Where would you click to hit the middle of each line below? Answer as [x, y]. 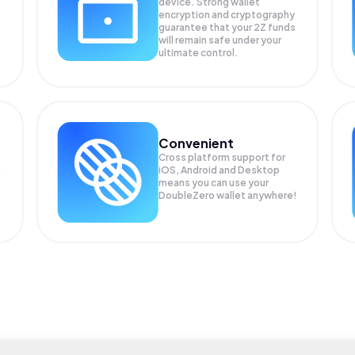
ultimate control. [199, 53]
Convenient [197, 143]
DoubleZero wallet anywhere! [228, 195]
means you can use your [214, 182]
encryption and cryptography [227, 15]
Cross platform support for [222, 157]
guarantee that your [206, 27]
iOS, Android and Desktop [219, 170]
